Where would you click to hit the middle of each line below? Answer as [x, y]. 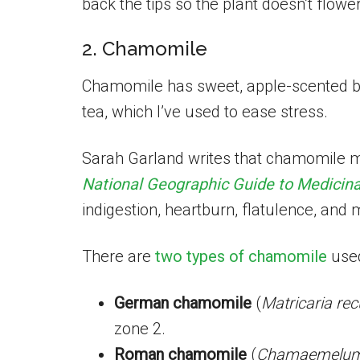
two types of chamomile [243, 256]
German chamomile [183, 303]
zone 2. [140, 329]
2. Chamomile [145, 49]
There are [119, 256]
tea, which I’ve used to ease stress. [205, 112]
